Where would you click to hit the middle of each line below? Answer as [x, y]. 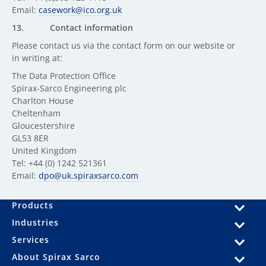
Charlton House [43, 101]
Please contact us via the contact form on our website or [123, 45]
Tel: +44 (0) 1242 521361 [59, 163]
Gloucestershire [43, 126]
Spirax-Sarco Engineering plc [69, 88]
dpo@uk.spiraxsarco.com [90, 175]
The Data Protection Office [64, 76]
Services [31, 240]
